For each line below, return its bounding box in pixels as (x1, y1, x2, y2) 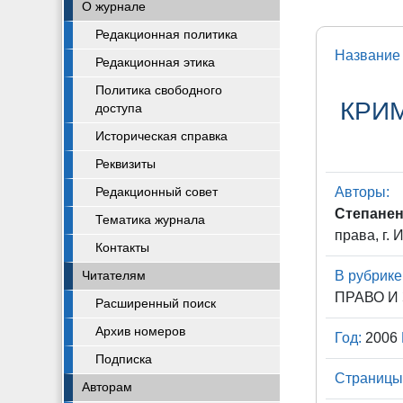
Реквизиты (95, 157, 156, 171)
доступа (95, 102, 142, 115)
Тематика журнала (95, 213, 205, 227)
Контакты (95, 241, 149, 255)
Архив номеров (95, 325, 185, 338)
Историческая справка (95, 130, 228, 143)
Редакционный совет (95, 185, 218, 199)
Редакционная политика (95, 28, 237, 41)
